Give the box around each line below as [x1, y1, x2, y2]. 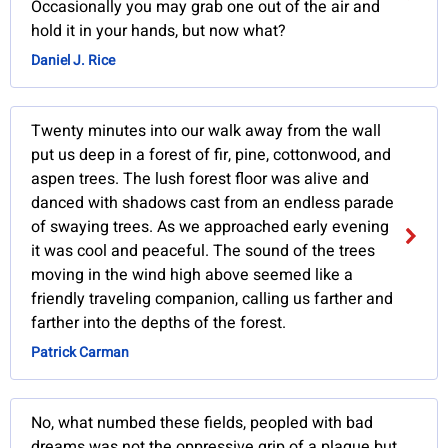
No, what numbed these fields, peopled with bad [31, 411, 374, 436]
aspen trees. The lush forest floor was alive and [31, 167, 370, 192]
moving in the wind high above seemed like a [31, 263, 354, 288]
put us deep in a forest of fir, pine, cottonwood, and [31, 143, 392, 168]
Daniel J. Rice [31, 50, 116, 72]
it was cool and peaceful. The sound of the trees [31, 239, 376, 264]
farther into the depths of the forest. [31, 311, 287, 336]
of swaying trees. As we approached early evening [31, 215, 390, 240]
